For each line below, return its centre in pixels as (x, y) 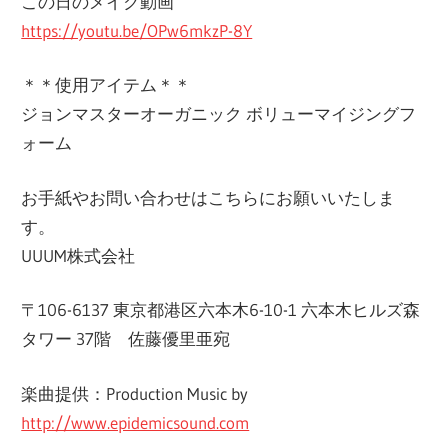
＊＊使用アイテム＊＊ (106, 85)
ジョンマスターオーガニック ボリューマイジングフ (219, 114)
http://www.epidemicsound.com (135, 422)
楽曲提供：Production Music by (135, 393)
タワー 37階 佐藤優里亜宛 (126, 339)
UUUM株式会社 (78, 255)
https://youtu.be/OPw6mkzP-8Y (137, 30)
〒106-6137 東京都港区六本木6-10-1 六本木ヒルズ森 (221, 310)
